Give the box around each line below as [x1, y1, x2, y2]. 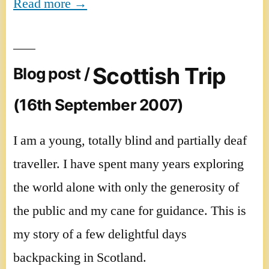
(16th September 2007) [13, 95, 184, 114]
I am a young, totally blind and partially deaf [13, 131, 247, 149]
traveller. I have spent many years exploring [13, 155, 244, 172]
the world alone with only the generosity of [13, 178, 239, 196]
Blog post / [13, 64, 93, 83]
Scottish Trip [92, 62, 226, 89]
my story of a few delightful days [13, 225, 187, 243]
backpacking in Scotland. [13, 249, 147, 266]
